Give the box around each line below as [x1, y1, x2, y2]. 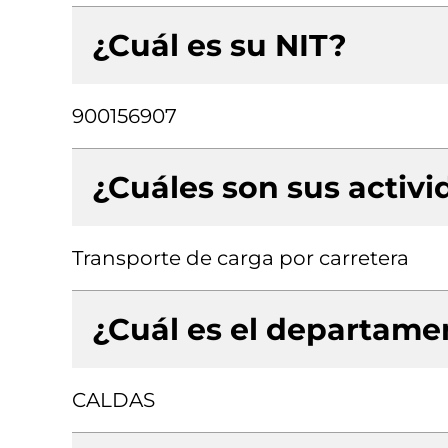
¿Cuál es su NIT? [92, 27, 347, 64]
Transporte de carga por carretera [72, 246, 409, 270]
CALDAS [72, 388, 155, 412]
